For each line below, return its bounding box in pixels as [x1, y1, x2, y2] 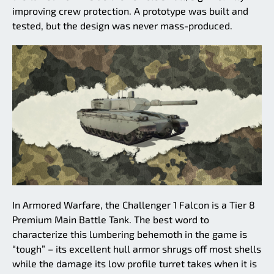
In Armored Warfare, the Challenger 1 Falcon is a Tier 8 [12, 199, 255, 211]
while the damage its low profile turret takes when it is [12, 257, 257, 270]
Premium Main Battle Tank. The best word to [12, 213, 209, 226]
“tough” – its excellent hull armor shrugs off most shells [12, 243, 261, 255]
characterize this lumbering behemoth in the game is [12, 228, 247, 240]
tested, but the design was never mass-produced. [12, 19, 232, 31]
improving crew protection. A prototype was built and [12, 4, 248, 17]
